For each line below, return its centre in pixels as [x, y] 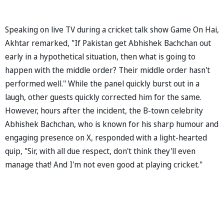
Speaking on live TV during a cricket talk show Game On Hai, [112, 29]
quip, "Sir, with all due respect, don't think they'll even [100, 151]
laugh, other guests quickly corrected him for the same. [103, 97]
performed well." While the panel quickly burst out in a [102, 83]
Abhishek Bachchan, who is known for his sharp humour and [112, 124]
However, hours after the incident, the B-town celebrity [104, 110]
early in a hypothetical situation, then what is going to [100, 56]
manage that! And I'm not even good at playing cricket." [104, 164]
